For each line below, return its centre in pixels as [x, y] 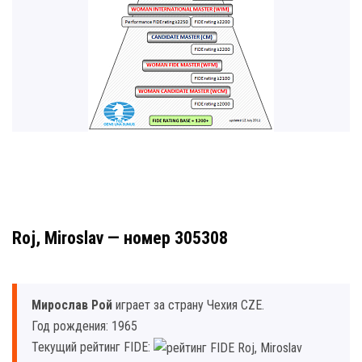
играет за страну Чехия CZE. [188, 305]
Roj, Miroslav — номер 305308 [120, 238]
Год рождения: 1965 [84, 326]
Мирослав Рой [72, 305]
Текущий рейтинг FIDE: [93, 347]
